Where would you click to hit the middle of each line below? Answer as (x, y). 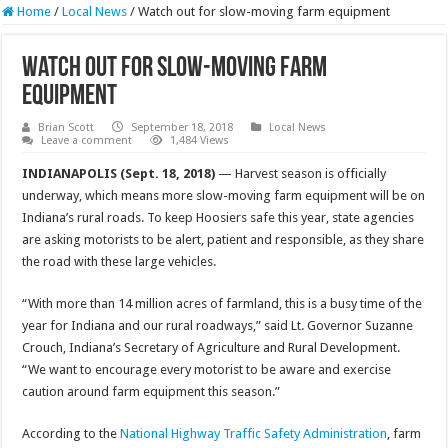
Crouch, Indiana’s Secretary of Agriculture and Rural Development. (211, 348)
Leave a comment (87, 141)
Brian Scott (66, 128)
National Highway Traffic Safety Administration (254, 434)
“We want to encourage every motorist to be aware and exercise (207, 370)
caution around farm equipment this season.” (151, 392)
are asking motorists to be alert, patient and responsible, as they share (223, 240)
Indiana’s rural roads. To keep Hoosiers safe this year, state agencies (218, 218)
